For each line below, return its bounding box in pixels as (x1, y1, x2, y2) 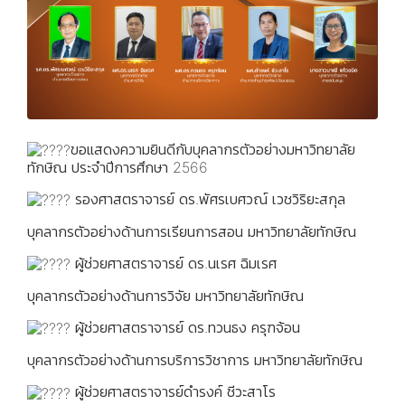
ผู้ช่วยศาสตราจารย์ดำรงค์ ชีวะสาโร (71, 382, 276, 401)
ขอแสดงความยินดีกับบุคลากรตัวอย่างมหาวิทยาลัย (71, 139, 355, 158)
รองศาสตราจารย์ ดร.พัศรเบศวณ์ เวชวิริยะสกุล (71, 190, 345, 208)
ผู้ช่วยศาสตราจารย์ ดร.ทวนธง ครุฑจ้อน (71, 318, 300, 337)
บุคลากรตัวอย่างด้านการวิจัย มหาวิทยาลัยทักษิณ (27, 287, 304, 306)
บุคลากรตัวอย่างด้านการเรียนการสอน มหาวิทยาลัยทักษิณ (27, 222, 356, 241)
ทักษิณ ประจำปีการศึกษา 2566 (27, 158, 208, 176)
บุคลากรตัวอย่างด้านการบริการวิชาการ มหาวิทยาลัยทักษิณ (27, 351, 363, 370)
